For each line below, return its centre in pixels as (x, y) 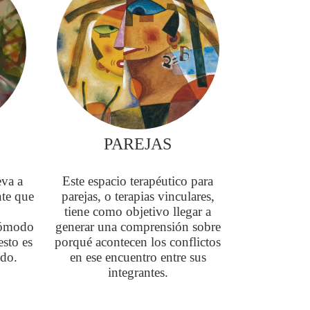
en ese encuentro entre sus (138, 257)
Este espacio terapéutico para (138, 181)
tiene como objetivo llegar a (138, 212)
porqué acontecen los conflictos (138, 242)
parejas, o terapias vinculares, (138, 197)
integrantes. (138, 273)
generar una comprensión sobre (138, 227)
